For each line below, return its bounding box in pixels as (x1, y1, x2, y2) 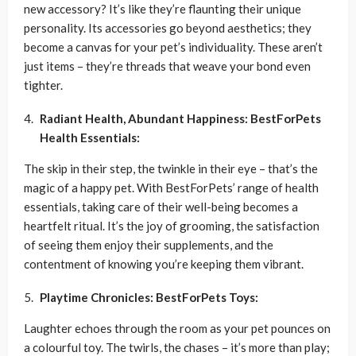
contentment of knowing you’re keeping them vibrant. (24, 257, 304, 271)
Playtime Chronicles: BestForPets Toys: (40, 290, 258, 304)
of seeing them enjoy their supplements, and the (24, 238, 273, 252)
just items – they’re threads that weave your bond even (24, 59, 311, 73)
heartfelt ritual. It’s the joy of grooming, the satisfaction (24, 219, 319, 233)
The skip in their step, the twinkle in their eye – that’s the (24, 161, 318, 176)
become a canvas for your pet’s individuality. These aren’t (24, 40, 323, 54)
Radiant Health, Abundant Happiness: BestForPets (40, 111, 321, 126)
